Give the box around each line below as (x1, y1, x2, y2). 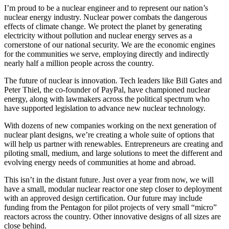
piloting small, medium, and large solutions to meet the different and (4, 149, 222, 157)
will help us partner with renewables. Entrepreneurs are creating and (4, 140, 223, 148)
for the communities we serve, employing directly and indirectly (4, 50, 209, 58)
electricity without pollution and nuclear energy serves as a (4, 31, 192, 40)
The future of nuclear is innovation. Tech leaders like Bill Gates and (4, 76, 222, 85)
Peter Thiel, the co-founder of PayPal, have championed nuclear (4, 85, 210, 94)
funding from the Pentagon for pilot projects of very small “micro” (4, 203, 217, 212)
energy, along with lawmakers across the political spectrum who (4, 95, 210, 103)
